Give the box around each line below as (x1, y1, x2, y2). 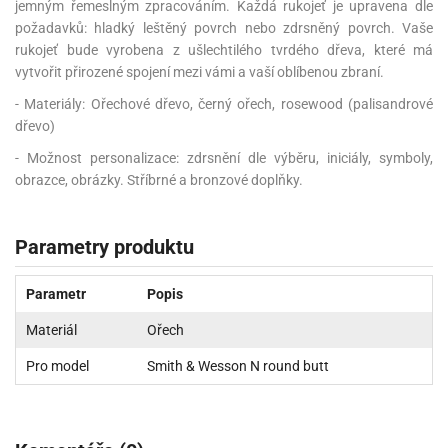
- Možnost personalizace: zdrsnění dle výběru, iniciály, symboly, (15, 149, 433, 166)
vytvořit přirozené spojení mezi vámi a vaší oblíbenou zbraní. (15, 63, 384, 80)
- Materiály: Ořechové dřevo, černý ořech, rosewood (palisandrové (15, 95, 433, 112)
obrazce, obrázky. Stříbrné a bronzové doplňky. (15, 171, 303, 188)
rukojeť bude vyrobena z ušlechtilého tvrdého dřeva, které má (15, 41, 433, 58)
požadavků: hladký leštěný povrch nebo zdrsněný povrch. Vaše (15, 19, 433, 36)
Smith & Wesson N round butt (147, 357, 329, 374)
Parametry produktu (15, 234, 194, 259)
